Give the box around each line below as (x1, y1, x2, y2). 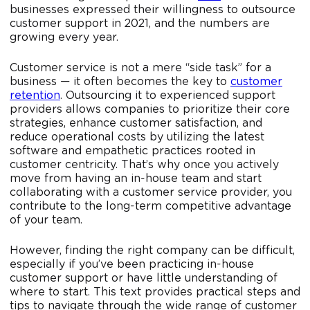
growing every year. (10, 32, 122, 44)
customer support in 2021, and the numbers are (10, 18, 270, 30)
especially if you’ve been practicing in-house (10, 259, 254, 271)
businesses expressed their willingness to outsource (10, 4, 295, 16)
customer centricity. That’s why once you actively (10, 159, 279, 171)
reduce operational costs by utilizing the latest (10, 131, 264, 143)
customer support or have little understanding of (10, 273, 277, 284)
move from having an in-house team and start (10, 173, 262, 185)
